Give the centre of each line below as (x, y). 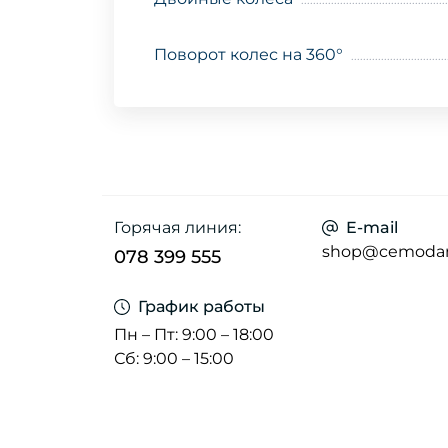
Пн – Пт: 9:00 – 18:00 (194, 335)
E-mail (372, 228)
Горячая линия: (177, 228)
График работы (201, 307)
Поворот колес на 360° (248, 55)
